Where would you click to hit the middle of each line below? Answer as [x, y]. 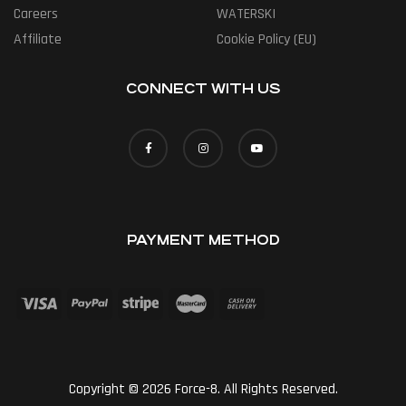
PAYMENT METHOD [203, 240]
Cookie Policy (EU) [266, 40]
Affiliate [38, 40]
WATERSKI [246, 14]
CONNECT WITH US [203, 89]
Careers [36, 14]
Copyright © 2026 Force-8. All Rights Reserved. [203, 390]
